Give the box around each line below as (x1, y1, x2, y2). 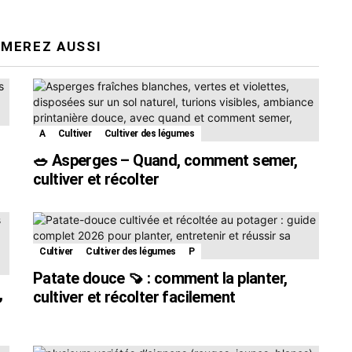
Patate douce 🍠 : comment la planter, (33, 268, 288, 288)
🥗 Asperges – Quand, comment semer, (33, 150, 298, 170)
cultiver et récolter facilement (33, 287, 236, 306)
